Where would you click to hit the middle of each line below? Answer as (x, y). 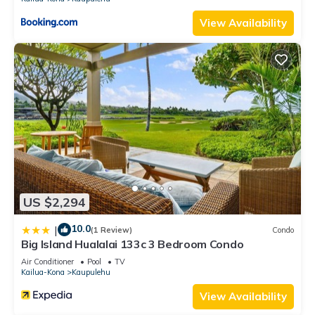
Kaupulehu (91, 272)
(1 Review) (111, 230)
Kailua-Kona (43, 272)
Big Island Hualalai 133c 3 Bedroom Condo (133, 244)
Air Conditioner (47, 262)
